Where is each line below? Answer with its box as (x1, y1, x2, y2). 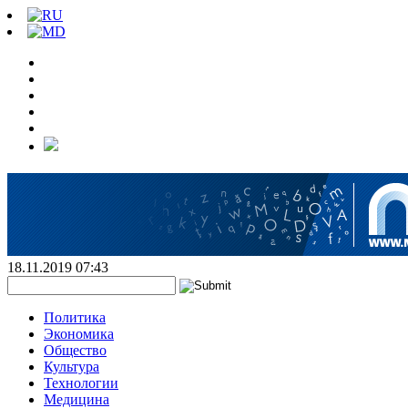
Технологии (44, 375, 118, 391)
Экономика (44, 326, 114, 342)
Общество (44, 342, 107, 358)
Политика (44, 310, 106, 325)
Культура (44, 359, 99, 374)
